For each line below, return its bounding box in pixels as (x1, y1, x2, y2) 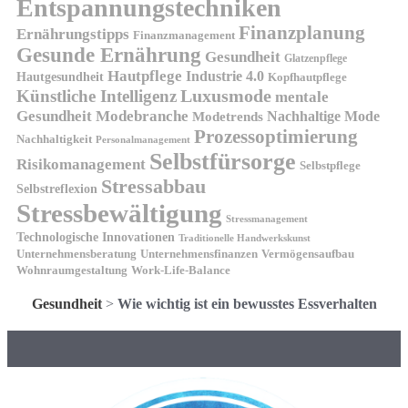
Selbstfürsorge (149, 148, 296, 175)
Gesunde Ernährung (16, 43, 201, 66)
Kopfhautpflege (268, 70, 347, 84)
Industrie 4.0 (186, 67, 264, 85)
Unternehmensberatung (16, 247, 137, 260)
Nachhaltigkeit (16, 132, 92, 146)
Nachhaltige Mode (267, 107, 380, 124)
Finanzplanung (239, 22, 365, 43)
